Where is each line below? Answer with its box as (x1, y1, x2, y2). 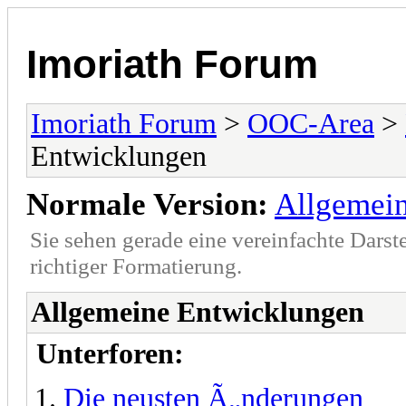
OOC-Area (247, 107, 374, 140)
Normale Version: (26, 186, 268, 222)
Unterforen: (36, 337, 184, 370)
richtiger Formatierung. (30, 252, 242, 278)
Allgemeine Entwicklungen (31, 295, 364, 328)
